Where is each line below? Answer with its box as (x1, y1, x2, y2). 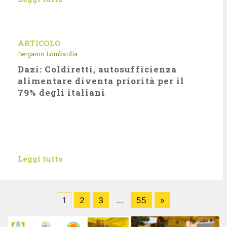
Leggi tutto (18, 154, 63, 164)
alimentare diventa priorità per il (18, 75, 184, 87)
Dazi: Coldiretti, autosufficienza (18, 63, 177, 75)
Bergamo (18, 50, 44, 58)
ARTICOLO (18, 38, 61, 48)
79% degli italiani (18, 87, 106, 98)
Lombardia (46, 50, 78, 58)
